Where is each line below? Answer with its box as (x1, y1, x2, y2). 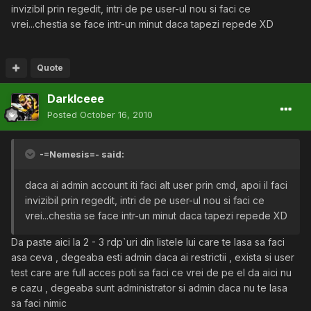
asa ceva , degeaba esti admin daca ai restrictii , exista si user (11, 251, 294, 263)
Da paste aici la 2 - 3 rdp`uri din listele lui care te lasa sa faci (11, 236, 285, 248)
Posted (47, 109, 80, 120)
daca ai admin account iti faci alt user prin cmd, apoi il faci (25, 179, 287, 191)
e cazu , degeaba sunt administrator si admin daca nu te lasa (11, 282, 287, 294)
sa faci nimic (11, 297, 67, 309)
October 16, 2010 (80, 109, 153, 120)
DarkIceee (47, 92, 104, 106)
